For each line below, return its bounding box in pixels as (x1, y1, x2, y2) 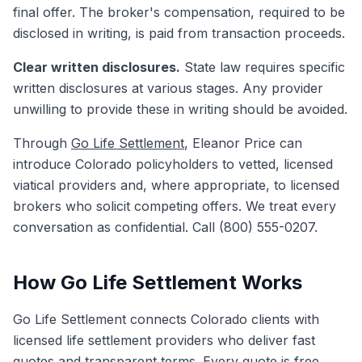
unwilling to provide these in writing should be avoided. (13, 101, 347, 117)
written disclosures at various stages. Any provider (13, 80, 323, 96)
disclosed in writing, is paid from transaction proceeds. (13, 25, 345, 41)
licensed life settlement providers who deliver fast (13, 332, 315, 348)
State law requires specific (180, 59, 345, 75)
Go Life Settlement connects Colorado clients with (13, 311, 319, 327)
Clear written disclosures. (13, 59, 180, 75)
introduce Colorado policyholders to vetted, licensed (13, 156, 333, 172)
